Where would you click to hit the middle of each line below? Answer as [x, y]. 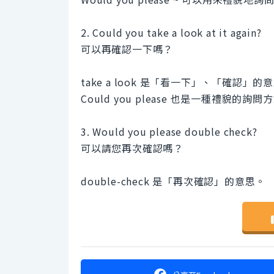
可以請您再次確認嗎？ [132, 148]
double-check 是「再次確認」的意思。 [173, 181]
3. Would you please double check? [169, 132]
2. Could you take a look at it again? [171, 33]
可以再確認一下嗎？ [127, 49]
